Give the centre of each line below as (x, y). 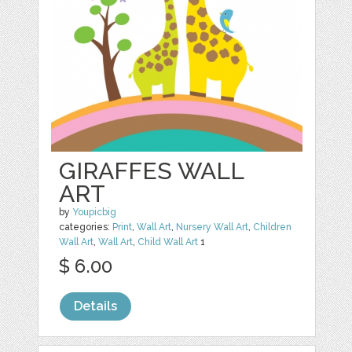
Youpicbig (95, 212)
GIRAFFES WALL (152, 170)
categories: (86, 227)
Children (273, 227)
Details (96, 306)
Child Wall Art (168, 242)
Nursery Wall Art (213, 227)
